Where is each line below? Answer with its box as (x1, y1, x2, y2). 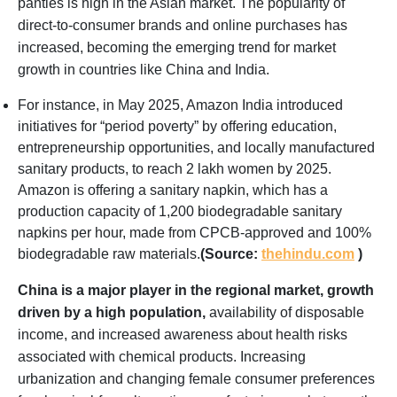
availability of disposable (206, 304, 364, 320)
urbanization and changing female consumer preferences (18, 370, 375, 386)
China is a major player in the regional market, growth (18, 282, 374, 298)
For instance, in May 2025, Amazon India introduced (18, 97, 343, 113)
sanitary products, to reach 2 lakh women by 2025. (18, 160, 331, 176)
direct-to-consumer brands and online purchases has (18, 17, 347, 33)
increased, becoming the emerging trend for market (18, 39, 336, 55)
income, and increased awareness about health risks (18, 326, 347, 342)
